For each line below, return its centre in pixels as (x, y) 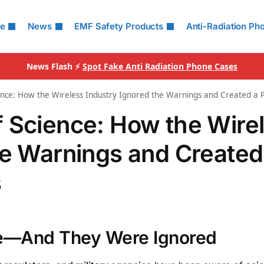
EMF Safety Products (119, 26)
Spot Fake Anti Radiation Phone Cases (160, 66)
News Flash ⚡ (55, 66)
